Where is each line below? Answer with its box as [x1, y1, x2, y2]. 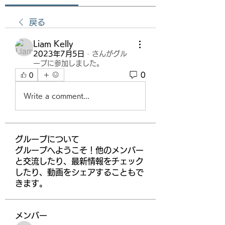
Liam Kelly [33, 40, 73, 48]
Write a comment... [24, 92, 89, 99]
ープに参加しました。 [33, 60, 103, 67]
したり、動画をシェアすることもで [15, 168, 144, 176]
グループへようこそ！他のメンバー [15, 146, 144, 154]
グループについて [15, 135, 79, 143]
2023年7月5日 [33, 50, 84, 57]
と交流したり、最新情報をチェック [15, 157, 144, 165]
